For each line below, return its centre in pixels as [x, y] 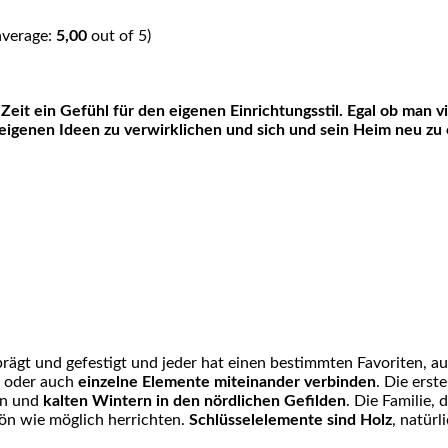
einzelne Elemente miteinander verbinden [227, 382]
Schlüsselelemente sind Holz [290, 420]
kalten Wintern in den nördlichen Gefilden [194, 401]
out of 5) [119, 36]
